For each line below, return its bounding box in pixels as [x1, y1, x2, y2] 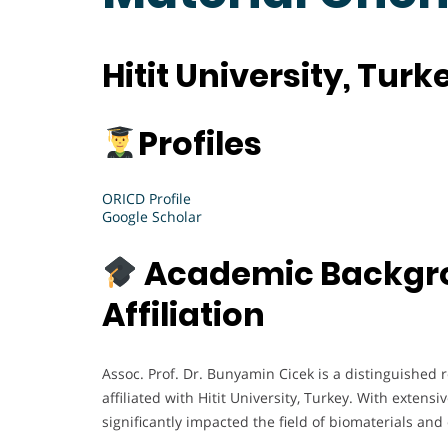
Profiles [138, 120, 263, 166]
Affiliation [102, 291, 265, 337]
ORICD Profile [102, 189, 191, 209]
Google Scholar [102, 207, 202, 227]
